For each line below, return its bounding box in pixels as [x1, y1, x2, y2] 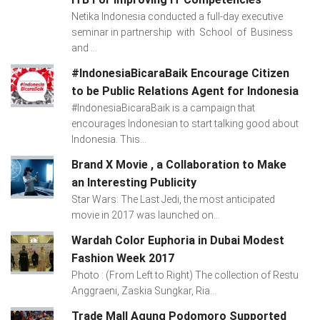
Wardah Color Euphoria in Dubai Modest [71, 233, 284, 247]
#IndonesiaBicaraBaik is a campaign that [71, 101, 255, 114]
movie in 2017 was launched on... [71, 209, 220, 221]
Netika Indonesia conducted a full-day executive [71, 10, 283, 22]
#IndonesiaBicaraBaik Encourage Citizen [71, 66, 289, 80]
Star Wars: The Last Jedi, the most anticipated [71, 193, 275, 205]
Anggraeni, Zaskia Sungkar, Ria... [71, 284, 216, 296]
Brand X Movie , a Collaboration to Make [71, 157, 286, 171]
